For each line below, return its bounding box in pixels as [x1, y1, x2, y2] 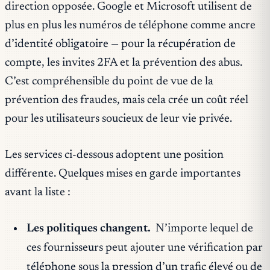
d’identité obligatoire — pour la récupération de [5, 38, 236, 50]
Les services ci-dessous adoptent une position [5, 149, 224, 161]
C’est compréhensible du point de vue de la [5, 75, 213, 87]
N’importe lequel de [153, 222, 254, 234]
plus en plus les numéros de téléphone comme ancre [5, 19, 256, 31]
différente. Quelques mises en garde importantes [5, 168, 240, 180]
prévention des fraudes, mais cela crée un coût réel [5, 94, 248, 106]
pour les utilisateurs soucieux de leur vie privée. [5, 113, 232, 125]
